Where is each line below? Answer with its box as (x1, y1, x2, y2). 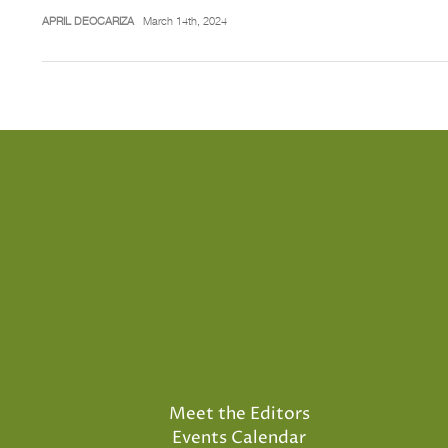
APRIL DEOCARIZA (42, 13, 134, 28)
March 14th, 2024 (142, 13, 227, 28)
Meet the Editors (168, 401, 310, 426)
